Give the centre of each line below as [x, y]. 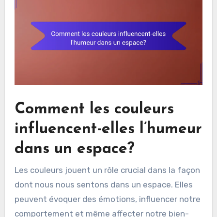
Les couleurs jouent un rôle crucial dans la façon [107, 170]
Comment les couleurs [94, 110]
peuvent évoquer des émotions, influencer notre [107, 199]
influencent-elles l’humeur [108, 130]
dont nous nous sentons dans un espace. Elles [103, 184]
